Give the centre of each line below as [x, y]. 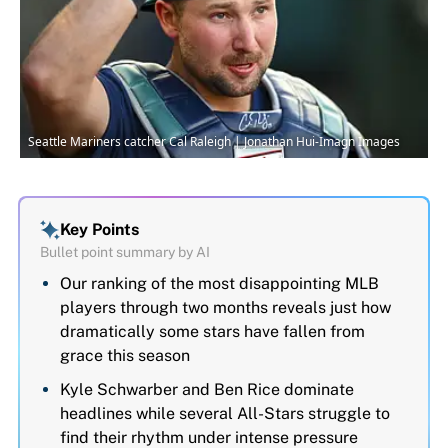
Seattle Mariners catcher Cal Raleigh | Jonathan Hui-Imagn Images [214, 142]
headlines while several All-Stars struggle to [225, 414]
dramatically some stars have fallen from [212, 332]
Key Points [99, 230]
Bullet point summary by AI [125, 252]
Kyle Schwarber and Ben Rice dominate [207, 390]
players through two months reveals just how [225, 308]
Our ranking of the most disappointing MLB [219, 284]
